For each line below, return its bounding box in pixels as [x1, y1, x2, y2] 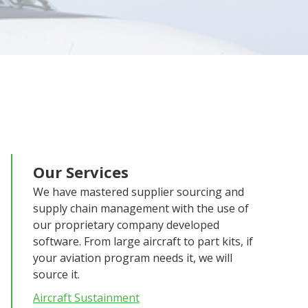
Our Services [33, 162, 129, 182]
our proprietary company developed [33, 217, 219, 232]
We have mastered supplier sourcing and [33, 184, 244, 199]
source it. [33, 267, 80, 282]
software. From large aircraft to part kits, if [33, 234, 253, 249]
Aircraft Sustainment [33, 290, 140, 305]
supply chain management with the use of [33, 201, 249, 216]
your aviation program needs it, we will [33, 250, 232, 265]
